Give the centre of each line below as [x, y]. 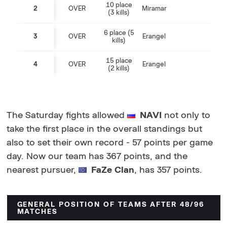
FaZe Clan [113, 170]
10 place [119, 5]
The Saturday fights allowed [67, 115]
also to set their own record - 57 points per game [110, 143]
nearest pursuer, [43, 170]
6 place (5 [119, 33]
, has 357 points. [170, 170]
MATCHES [39, 212]
